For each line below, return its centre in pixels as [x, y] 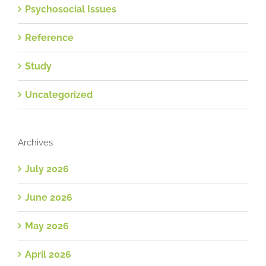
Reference [49, 37]
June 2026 [49, 197]
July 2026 [47, 169]
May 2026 [47, 226]
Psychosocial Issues [71, 9]
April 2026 [48, 254]
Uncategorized [59, 94]
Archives [35, 142]
